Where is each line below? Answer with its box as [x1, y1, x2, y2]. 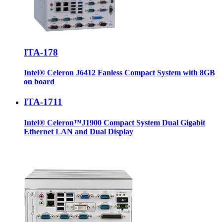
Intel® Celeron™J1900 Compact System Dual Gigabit [24, 118, 205, 127]
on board [24, 77, 55, 86]
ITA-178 [24, 47, 58, 57]
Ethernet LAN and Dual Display [24, 127, 133, 136]
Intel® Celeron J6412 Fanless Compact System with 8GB [24, 68, 215, 77]
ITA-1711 [24, 97, 62, 108]
